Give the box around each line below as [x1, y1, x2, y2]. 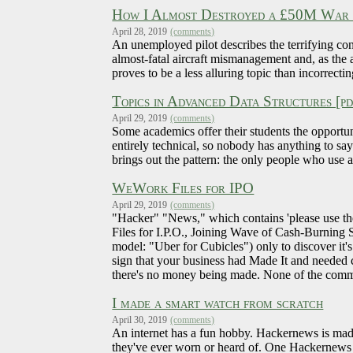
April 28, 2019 [112, 26, 168, 38]
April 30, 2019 [112, 314, 168, 326]
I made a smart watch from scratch [112, 295, 324, 312]
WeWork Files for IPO [112, 180, 255, 197]
